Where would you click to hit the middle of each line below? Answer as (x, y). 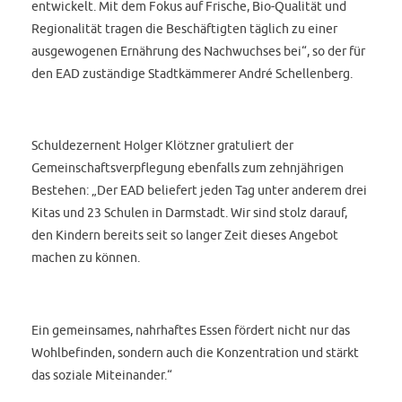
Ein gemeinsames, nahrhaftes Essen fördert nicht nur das (191, 330)
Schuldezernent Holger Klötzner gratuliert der (163, 145)
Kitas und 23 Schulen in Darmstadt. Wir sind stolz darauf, (190, 213)
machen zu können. (86, 258)
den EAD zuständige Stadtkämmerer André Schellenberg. (192, 73)
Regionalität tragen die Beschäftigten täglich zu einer (185, 28)
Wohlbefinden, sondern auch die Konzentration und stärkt (196, 353)
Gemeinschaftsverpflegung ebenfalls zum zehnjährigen (188, 168)
